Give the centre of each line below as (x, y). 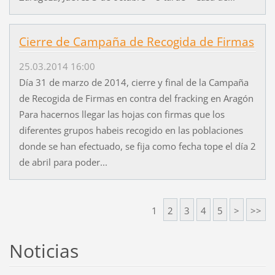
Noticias (44, 250)
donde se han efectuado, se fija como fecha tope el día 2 (137, 146)
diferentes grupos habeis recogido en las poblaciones (131, 130)
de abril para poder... (63, 162)
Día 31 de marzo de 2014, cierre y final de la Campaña (134, 82)
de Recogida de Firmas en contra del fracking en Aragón (136, 98)
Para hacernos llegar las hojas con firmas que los (122, 114)
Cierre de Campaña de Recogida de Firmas (136, 41)
